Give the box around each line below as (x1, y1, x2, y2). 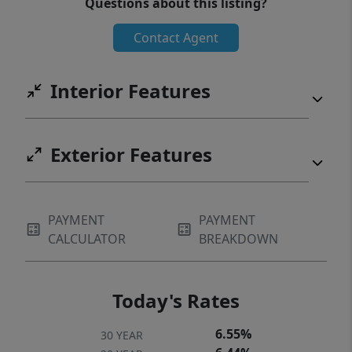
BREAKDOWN (199, 230, 279, 247)
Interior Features (50, 78, 211, 104)
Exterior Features (50, 141, 212, 167)
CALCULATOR (48, 230, 126, 247)
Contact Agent (134, 29, 218, 46)
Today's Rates (112, 288, 240, 313)
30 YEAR (101, 328, 143, 343)
